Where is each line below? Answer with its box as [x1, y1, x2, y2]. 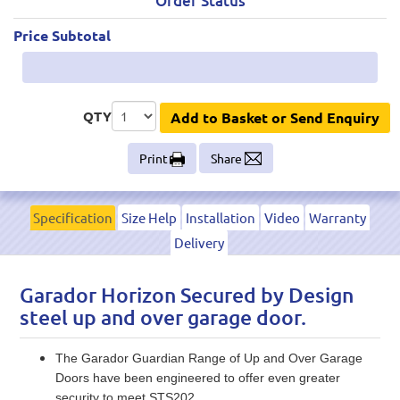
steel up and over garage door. [20, 304, 306, 329]
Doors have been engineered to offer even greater [55, 370, 340, 385]
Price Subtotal [13, 25, 111, 45]
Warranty [308, 208, 366, 226]
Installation [185, 208, 255, 226]
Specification [32, 208, 112, 226]
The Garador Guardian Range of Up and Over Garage [55, 350, 362, 365]
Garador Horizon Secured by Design [20, 281, 354, 307]
